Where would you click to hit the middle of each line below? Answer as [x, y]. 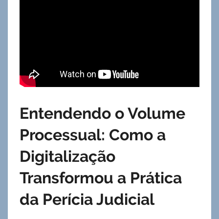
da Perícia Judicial [87, 199]
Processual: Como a [93, 134]
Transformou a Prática [101, 177]
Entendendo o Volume [102, 113]
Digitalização [67, 156]
